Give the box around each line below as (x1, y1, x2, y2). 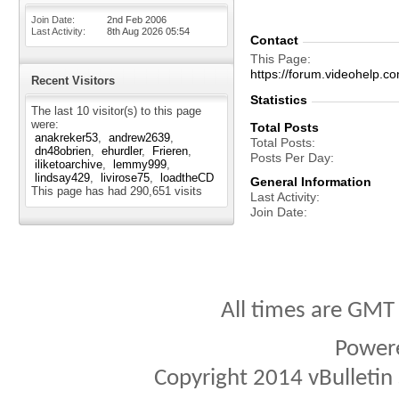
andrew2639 (109, 131, 170, 144)
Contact (250, 33, 298, 47)
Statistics (250, 93, 307, 107)
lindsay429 (35, 171, 90, 184)
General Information (250, 175, 371, 189)
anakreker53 (35, 131, 98, 144)
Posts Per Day (250, 151, 330, 165)
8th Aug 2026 (107, 26, 166, 37)
